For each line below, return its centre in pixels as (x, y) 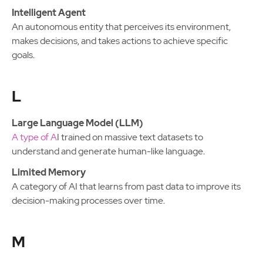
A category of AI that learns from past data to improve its (126, 186)
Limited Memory (49, 172)
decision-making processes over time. (88, 200)
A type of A (34, 137)
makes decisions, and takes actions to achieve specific (120, 41)
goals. (23, 55)
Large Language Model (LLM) (77, 123)
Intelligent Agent (49, 13)
